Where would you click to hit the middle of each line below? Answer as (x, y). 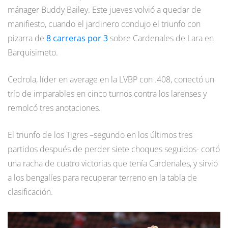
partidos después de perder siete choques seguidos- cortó (114, 149)
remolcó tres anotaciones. (54, 108)
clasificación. (30, 192)
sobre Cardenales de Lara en (161, 38)
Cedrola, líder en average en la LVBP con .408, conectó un (111, 80)
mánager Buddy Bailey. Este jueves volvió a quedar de (104, 10)
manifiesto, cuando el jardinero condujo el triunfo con (104, 24)
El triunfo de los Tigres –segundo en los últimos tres (100, 135)
